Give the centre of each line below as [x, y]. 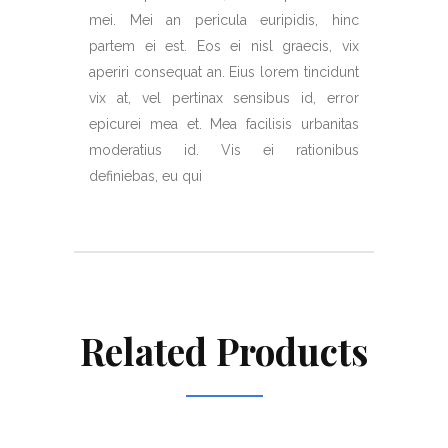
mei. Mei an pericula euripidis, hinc [224, 20]
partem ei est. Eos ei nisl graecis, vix [224, 46]
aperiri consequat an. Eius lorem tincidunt [224, 72]
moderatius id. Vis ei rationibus [224, 150]
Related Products [224, 350]
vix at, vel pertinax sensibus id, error [224, 98]
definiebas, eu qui [145, 176]
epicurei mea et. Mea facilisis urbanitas [224, 124]
